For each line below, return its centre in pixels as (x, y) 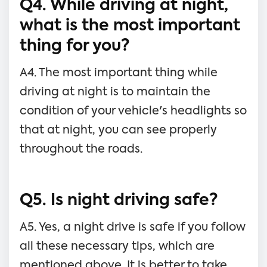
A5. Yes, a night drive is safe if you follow (133, 227)
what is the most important (130, 26)
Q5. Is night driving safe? (119, 201)
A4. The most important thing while (119, 73)
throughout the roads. (81, 149)
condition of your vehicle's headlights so (133, 111)
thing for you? (75, 46)
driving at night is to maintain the (115, 92)
